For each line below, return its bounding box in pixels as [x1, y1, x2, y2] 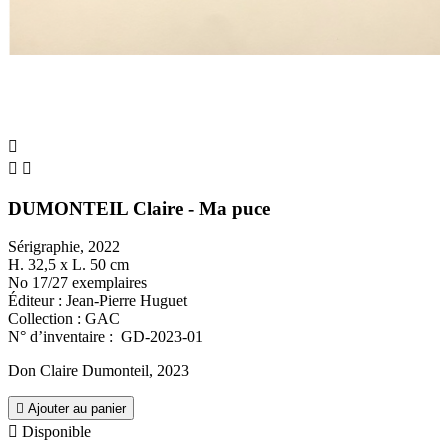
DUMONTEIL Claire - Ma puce [8, 197, 270, 219]
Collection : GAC [8, 310, 120, 328]
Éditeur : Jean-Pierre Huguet [8, 292, 187, 310]
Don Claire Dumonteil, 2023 [8, 362, 189, 380]
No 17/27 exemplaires [8, 274, 147, 292]
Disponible [18, 423, 91, 441]
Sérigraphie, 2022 [8, 238, 120, 256]
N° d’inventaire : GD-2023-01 [8, 328, 203, 346]
